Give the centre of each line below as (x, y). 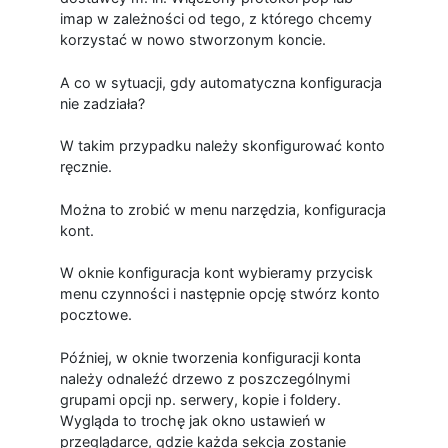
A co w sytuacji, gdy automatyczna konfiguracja (220, 82)
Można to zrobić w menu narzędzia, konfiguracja (222, 209)
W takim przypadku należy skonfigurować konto (222, 146)
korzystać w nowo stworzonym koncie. (192, 39)
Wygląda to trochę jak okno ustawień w (192, 420)
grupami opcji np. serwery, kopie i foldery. (200, 399)
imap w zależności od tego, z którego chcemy (215, 18)
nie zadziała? (102, 103)
